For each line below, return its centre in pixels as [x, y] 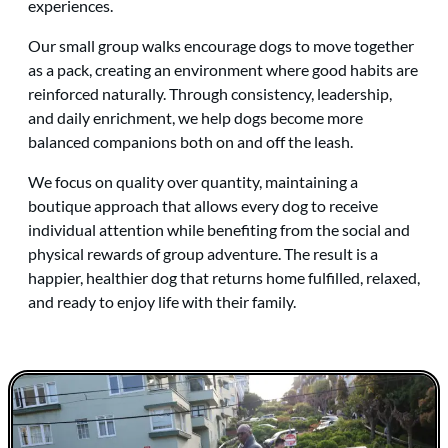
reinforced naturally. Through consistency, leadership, [210, 94]
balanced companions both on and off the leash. [190, 142]
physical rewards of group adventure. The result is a [203, 254]
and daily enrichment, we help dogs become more [195, 118]
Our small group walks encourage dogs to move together [221, 46]
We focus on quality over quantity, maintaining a [193, 182]
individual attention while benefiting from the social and [219, 230]
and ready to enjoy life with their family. [162, 302]
